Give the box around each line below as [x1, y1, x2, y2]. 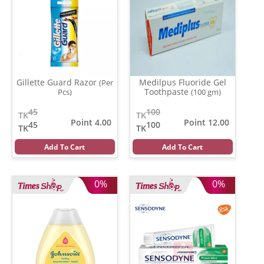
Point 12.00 [184, 116, 229, 128]
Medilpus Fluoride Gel [139, 76, 226, 88]
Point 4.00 [71, 116, 111, 128]
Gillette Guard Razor [16, 76, 99, 88]
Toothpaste [144, 85, 191, 97]
